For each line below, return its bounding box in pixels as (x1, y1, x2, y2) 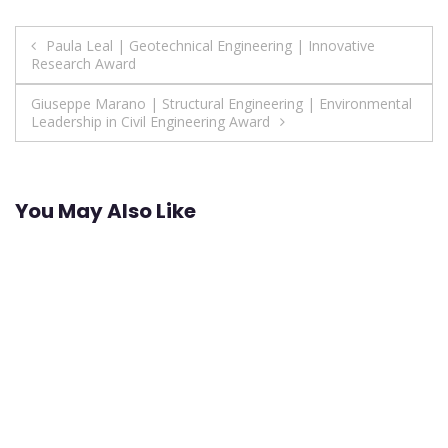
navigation (14, 63, 183, 109)
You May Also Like (15, 197, 196, 226)
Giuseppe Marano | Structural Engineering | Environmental (31, 93, 412, 113)
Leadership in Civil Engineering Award (31, 111, 270, 131)
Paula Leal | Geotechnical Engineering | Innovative (46, 35, 375, 55)
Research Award (31, 53, 136, 73)
